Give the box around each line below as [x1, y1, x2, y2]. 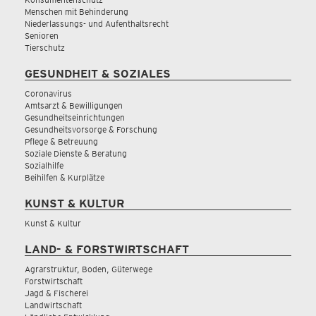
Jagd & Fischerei [25, 288, 88, 298]
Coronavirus [25, 88, 72, 99]
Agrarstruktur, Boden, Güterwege [25, 264, 152, 274]
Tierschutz [25, 42, 65, 53]
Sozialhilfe [25, 160, 63, 171]
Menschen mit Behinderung [25, 6, 128, 17]
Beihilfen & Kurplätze [25, 172, 104, 183]
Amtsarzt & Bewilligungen [25, 100, 123, 111]
